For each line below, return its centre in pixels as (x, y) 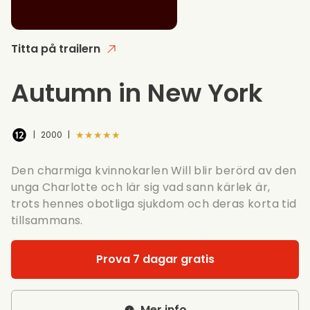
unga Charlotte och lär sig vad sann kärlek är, (141, 187)
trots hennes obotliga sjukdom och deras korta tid (154, 203)
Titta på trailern (56, 48)
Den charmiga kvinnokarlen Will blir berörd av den (154, 170)
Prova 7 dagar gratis (155, 259)
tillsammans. (47, 220)
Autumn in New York (137, 93)
